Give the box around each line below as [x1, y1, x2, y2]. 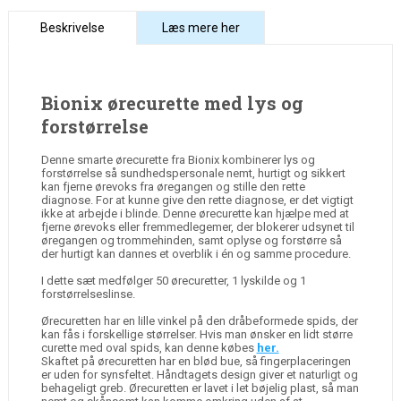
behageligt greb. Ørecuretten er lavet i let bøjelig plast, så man [40, 380, 359, 395]
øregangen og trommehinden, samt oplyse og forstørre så [40, 233, 342, 247]
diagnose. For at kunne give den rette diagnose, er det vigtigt [40, 192, 354, 207]
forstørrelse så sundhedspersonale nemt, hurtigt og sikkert [40, 166, 346, 180]
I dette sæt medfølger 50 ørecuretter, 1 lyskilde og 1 [40, 273, 306, 287]
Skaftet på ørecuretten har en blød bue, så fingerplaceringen [40, 354, 351, 368]
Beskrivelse [39, 21, 105, 36]
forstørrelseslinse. [40, 286, 135, 301]
